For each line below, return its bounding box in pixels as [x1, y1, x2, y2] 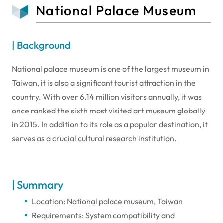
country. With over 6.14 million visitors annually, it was [12, 91, 202, 102]
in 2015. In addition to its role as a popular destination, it [12, 119, 208, 129]
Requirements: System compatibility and [32, 210, 175, 220]
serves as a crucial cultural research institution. [12, 133, 177, 143]
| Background [12, 38, 71, 51]
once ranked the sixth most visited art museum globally [12, 105, 205, 115]
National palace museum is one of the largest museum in [12, 63, 209, 74]
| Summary [12, 177, 63, 192]
